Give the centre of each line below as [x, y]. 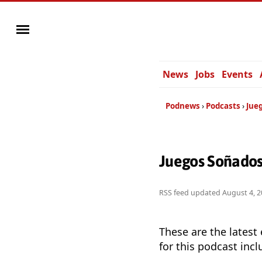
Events [237, 74]
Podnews [183, 106]
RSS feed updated [191, 193]
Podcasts [223, 106]
